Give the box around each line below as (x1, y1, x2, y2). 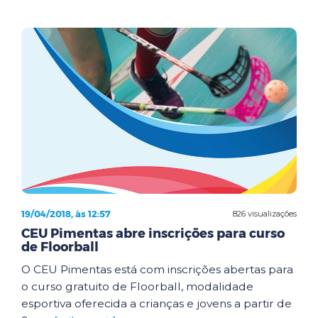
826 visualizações (233, 208, 297, 219)
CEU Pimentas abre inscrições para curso (21, 226, 285, 241)
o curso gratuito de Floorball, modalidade (21, 280, 253, 293)
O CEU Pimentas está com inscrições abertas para (21, 263, 293, 276)
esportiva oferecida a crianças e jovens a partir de (21, 297, 292, 310)
